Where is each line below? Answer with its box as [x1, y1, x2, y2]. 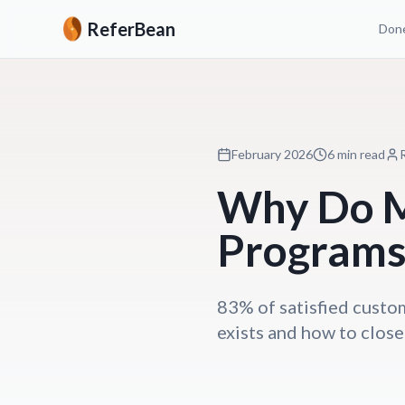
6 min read [327, 146, 385, 162]
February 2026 [231, 146, 313, 162]
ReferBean [87, 18, 175, 40]
